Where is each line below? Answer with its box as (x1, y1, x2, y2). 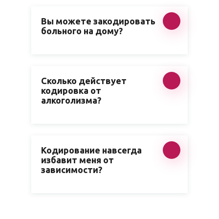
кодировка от (41, 86, 101, 95)
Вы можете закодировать (41, 16, 155, 26)
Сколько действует (41, 76, 127, 86)
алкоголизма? (41, 95, 101, 105)
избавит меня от (41, 155, 114, 165)
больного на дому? (41, 26, 123, 36)
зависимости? (41, 165, 102, 175)
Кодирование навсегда (41, 145, 142, 155)
